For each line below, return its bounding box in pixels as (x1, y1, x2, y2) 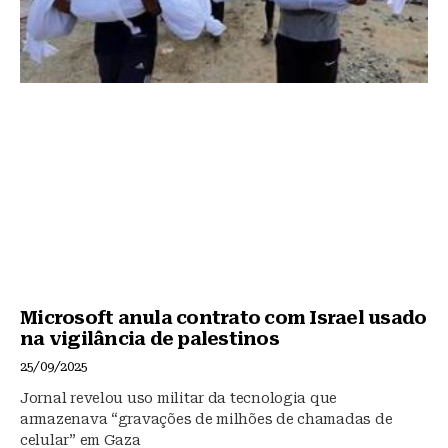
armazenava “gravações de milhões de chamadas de (20, 411, 393, 428)
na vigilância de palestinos (20, 328, 279, 350)
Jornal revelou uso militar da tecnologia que (20, 390, 338, 407)
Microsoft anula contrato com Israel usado (20, 307, 427, 329)
